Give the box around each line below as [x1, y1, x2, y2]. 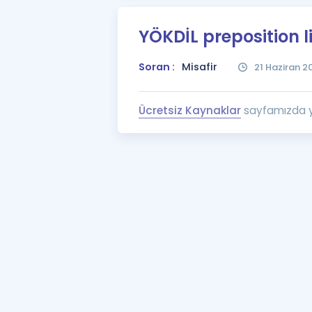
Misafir [181, 60, 217, 74]
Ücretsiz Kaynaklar [138, 103, 241, 118]
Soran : [138, 60, 175, 74]
